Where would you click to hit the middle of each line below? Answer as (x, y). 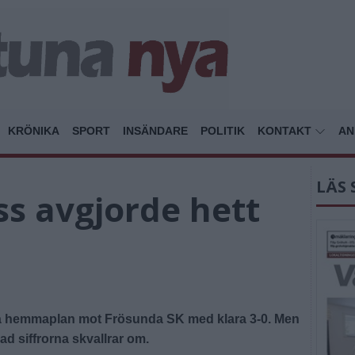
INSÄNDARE (155, 130)
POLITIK (223, 130)
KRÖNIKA (34, 130)
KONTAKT (286, 130)
